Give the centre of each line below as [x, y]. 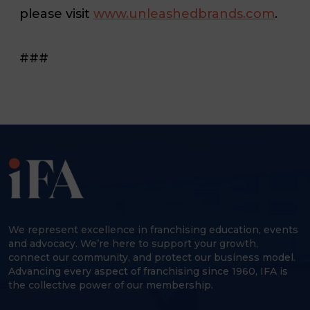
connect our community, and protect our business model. [152, 257]
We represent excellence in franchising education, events [153, 229]
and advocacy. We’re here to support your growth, [133, 243]
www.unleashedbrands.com [184, 13]
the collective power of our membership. [111, 285]
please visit [56, 13]
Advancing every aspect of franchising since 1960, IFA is [148, 271]
